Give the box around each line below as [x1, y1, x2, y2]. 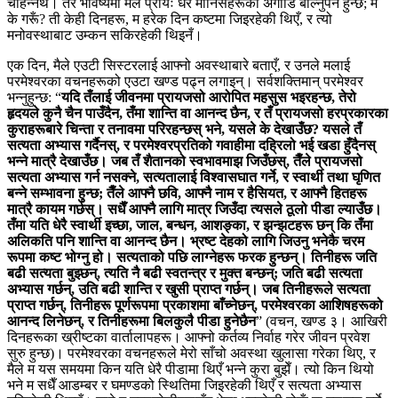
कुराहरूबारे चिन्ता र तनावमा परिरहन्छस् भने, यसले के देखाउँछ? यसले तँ [7, 121, 362, 137]
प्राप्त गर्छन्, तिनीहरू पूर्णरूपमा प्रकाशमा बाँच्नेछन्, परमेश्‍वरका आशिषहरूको [7, 297, 383, 313]
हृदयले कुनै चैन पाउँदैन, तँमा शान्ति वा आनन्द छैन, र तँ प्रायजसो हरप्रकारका [7, 105, 388, 121]
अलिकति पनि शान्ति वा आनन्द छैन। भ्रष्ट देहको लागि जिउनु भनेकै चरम [7, 233, 364, 249]
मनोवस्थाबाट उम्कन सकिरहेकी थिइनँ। [7, 27, 203, 43]
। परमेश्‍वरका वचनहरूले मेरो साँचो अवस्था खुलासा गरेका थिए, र [54, 345, 376, 361]
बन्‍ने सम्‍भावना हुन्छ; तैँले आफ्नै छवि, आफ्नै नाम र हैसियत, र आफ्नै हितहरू [7, 185, 367, 201]
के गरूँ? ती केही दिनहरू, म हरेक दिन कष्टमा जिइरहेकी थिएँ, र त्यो [7, 11, 332, 27]
